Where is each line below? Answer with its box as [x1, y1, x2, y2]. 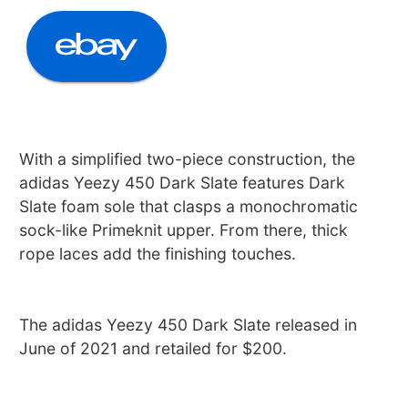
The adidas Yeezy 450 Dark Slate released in [19, 314, 358, 334]
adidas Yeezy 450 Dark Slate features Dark [19, 172, 346, 192]
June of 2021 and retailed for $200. [19, 338, 288, 358]
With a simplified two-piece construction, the [19, 148, 356, 168]
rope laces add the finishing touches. [19, 243, 297, 263]
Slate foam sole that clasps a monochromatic [19, 196, 359, 216]
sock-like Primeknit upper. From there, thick [19, 219, 349, 240]
